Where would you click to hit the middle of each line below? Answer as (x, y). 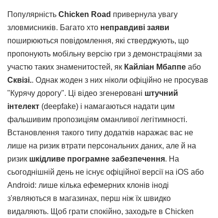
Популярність (33, 14)
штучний (161, 93)
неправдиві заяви (135, 27)
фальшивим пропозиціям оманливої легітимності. (97, 119)
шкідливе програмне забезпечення (97, 159)
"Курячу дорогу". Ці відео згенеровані (76, 93)
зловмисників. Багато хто (54, 27)
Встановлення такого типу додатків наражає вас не (100, 132)
